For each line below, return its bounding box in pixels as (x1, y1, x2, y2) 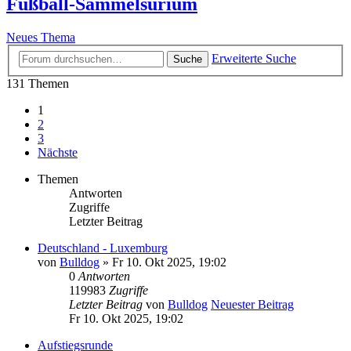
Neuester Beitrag (211, 297, 294, 311)
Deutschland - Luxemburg (38, 241, 168, 255)
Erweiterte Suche (212, 51, 296, 65)
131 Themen (6, 76, 69, 90)
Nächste (38, 145, 78, 159)
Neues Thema (6, 31, 75, 45)
